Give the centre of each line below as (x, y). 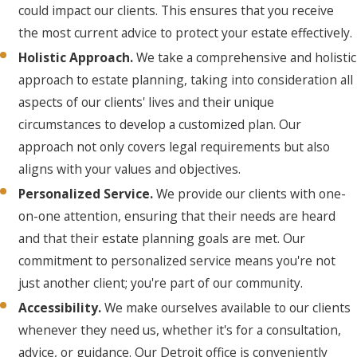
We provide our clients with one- (251, 194)
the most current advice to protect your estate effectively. (186, 33)
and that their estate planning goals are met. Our (162, 239)
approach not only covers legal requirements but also (175, 147)
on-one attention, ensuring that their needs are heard (177, 216)
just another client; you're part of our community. (161, 283)
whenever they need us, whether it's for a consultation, (180, 330)
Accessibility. (62, 308)
